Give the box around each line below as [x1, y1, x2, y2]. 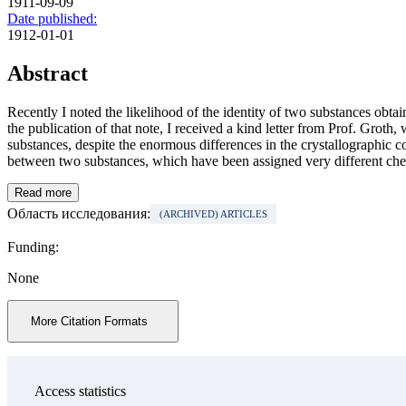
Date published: [7, 11, 97, 27]
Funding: [7, 239, 59, 256]
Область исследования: [7, 206, 150, 222]
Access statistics [34, 383, 126, 400]
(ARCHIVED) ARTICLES [159, 208, 267, 220]
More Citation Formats [31, 314, 148, 329]
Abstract [7, 62, 88, 86]
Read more [14, 186, 72, 200]
